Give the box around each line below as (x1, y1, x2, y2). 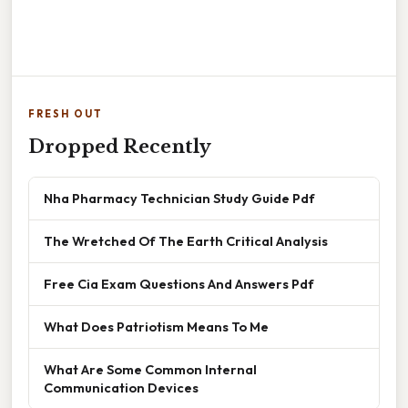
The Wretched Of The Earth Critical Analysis (44, 231, 328, 250)
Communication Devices (44, 378, 199, 396)
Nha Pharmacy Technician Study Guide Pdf (44, 189, 315, 207)
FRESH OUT (28, 107, 103, 120)
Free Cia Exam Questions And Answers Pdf (44, 274, 314, 292)
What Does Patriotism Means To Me (44, 317, 269, 335)
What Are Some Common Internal (44, 360, 257, 378)
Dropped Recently (28, 135, 211, 158)
